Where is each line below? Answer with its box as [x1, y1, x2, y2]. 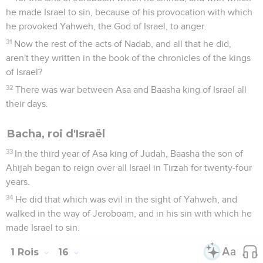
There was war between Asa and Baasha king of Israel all [15, 85, 247, 95]
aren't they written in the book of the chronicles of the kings [6, 53, 251, 63]
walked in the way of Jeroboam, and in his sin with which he [6, 208, 252, 218]
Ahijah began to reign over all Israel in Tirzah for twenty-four [6, 163, 252, 173]
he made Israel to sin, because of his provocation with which [6, 7, 252, 17]
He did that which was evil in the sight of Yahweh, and [15, 194, 238, 204]
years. [6, 177, 30, 187]
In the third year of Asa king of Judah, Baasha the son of [15, 149, 244, 159]
